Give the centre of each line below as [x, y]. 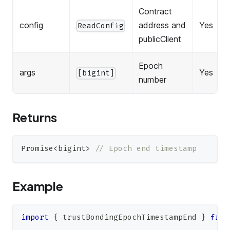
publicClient [160, 39]
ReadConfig [101, 26]
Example [38, 186]
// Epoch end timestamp [146, 149]
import [35, 218]
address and [162, 25]
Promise [37, 149]
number [152, 80]
